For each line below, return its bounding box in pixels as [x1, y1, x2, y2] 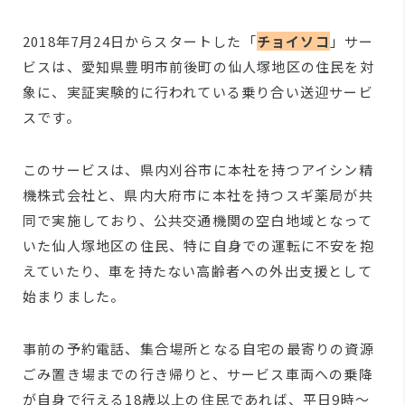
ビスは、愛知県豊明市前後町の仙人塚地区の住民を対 [23, 57, 374, 76]
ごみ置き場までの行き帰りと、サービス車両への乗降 [23, 364, 373, 383]
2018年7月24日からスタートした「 [23, 32, 257, 51]
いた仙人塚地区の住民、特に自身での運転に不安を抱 [23, 236, 374, 255]
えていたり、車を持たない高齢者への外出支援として [23, 261, 372, 280]
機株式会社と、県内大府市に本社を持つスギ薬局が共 [23, 185, 373, 204]
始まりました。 [23, 287, 126, 306]
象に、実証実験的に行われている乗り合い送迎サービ [23, 82, 373, 101]
